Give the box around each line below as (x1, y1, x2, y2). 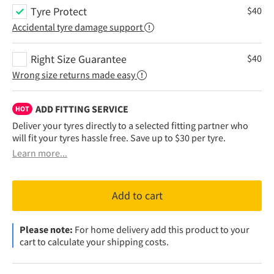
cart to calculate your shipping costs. (20, 235, 169, 248)
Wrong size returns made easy (12, 68, 135, 81)
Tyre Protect (31, 4, 87, 18)
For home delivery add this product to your (73, 223, 250, 235)
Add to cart (111, 188, 163, 202)
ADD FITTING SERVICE (35, 102, 128, 115)
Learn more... (12, 146, 67, 159)
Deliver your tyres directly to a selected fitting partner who (12, 119, 248, 131)
